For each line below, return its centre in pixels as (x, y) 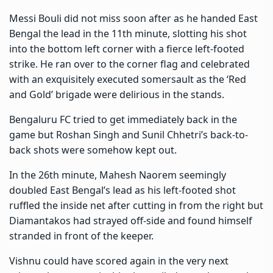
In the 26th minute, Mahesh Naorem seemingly (118, 175)
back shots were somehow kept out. (93, 150)
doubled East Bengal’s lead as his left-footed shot (122, 190)
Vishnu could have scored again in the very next (119, 261)
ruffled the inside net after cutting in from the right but (136, 205)
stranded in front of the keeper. (81, 236)
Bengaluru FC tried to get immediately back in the (123, 119)
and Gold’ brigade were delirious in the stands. (117, 94)
